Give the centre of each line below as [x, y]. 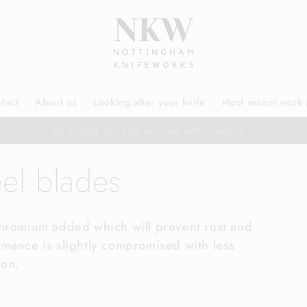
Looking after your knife [149, 102]
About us [56, 102]
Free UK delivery [147, 130]
